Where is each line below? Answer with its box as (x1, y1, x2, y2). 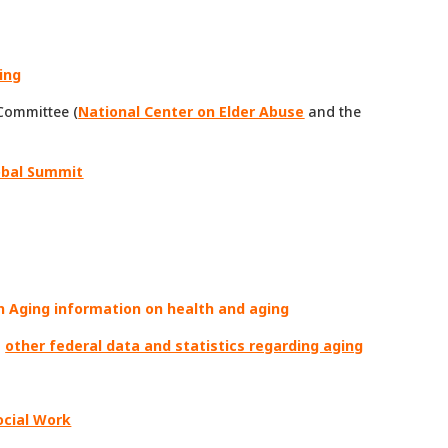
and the (304, 101, 362, 121)
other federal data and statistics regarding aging (5, 335, 364, 355)
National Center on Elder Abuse (78, 101, 305, 121)
